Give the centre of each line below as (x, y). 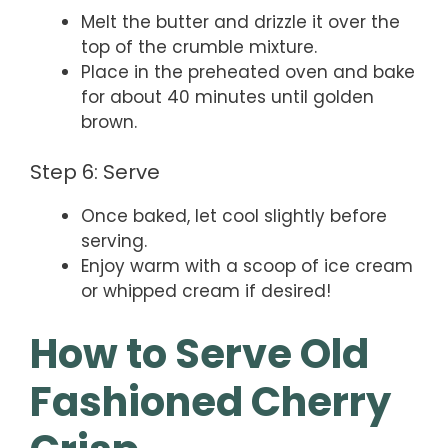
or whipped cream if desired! (206, 291)
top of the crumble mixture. (199, 46)
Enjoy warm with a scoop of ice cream (247, 266)
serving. (114, 241)
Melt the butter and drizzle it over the (240, 21)
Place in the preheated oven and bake (248, 71)
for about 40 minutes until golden (227, 96)
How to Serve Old (199, 353)
